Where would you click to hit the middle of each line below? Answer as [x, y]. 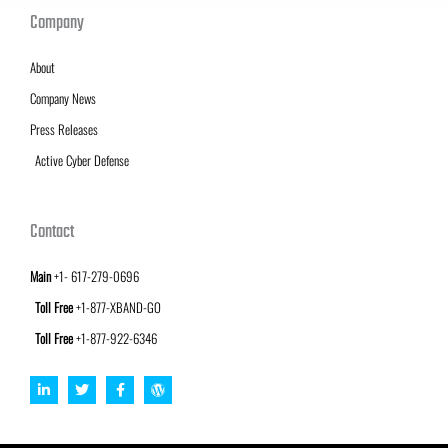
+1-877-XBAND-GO [117, 306]
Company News [63, 97]
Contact [52, 232]
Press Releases [64, 128]
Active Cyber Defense [82, 159]
